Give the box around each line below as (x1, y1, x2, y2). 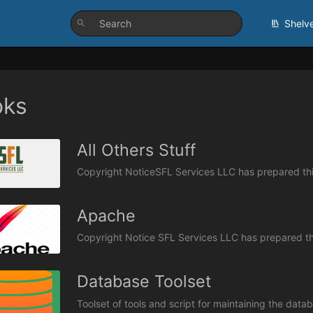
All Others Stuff (77, 140, 196, 160)
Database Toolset (77, 271, 211, 292)
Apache (77, 205, 136, 226)
